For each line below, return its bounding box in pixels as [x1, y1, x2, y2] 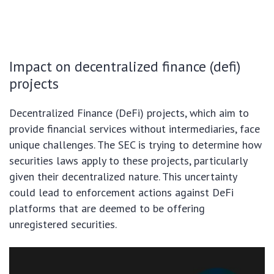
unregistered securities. [9, 217, 117, 231]
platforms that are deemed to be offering [9, 201, 205, 215]
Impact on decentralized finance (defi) [9, 56, 240, 75]
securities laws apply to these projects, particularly [9, 153, 247, 168]
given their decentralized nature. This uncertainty [9, 169, 237, 183]
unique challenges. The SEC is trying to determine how [9, 137, 262, 152]
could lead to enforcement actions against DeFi [9, 185, 234, 199]
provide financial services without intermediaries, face [9, 121, 260, 136]
